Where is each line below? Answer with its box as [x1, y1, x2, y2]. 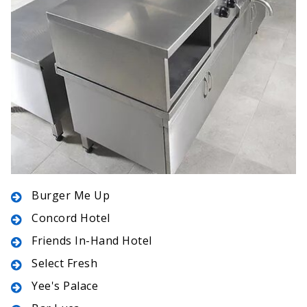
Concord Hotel [32, 210, 110, 226]
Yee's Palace [32, 278, 98, 294]
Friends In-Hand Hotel [32, 233, 152, 249]
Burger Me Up [32, 188, 110, 204]
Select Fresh [32, 256, 97, 271]
